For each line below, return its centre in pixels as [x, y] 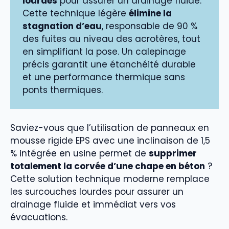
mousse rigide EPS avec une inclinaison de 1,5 [110, 141]
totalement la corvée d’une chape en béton [108, 166]
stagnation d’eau [62, 26]
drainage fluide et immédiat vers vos [93, 205]
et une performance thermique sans [104, 77]
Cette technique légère [76, 13]
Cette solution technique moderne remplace [110, 179]
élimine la [150, 13]
